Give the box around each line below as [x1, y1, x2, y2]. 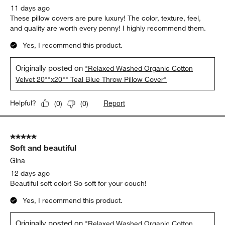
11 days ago [11, 4, 50, 13]
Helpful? [10, 98, 37, 108]
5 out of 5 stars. [10, 132, 60, 142]
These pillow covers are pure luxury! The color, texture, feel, [10, 14, 201, 23]
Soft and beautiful [10, 143, 77, 153]
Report [103, 98, 126, 108]
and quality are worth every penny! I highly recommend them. [10, 24, 206, 33]
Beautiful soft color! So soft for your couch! [10, 179, 147, 188]
